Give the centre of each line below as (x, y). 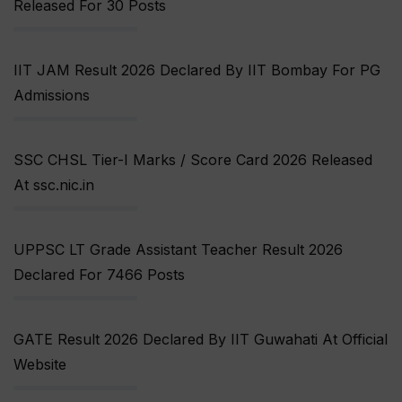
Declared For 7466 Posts (99, 275)
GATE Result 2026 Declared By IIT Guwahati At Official (201, 340)
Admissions (52, 96)
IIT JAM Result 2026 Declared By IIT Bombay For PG (197, 70)
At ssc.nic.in (54, 185)
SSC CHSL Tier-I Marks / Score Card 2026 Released (193, 160)
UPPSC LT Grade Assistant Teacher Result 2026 (178, 250)
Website (40, 365)
